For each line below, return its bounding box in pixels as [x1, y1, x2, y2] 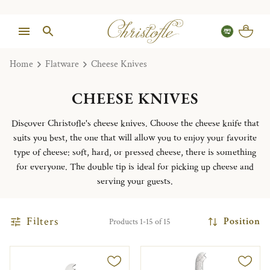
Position [224, 215, 260, 228]
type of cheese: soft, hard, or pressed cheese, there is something [14, 146, 256, 159]
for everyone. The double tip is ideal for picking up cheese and [16, 160, 254, 174]
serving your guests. [97, 175, 173, 188]
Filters [27, 214, 58, 228]
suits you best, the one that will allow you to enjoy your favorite [13, 131, 257, 145]
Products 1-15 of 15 [109, 216, 171, 227]
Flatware [45, 58, 79, 71]
